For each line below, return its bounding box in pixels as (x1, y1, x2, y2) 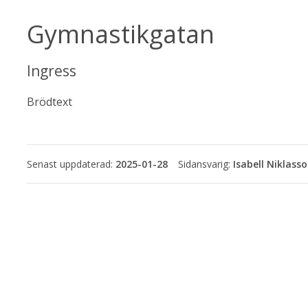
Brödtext (27, 94, 72, 110)
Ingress (27, 61, 76, 81)
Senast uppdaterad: (27, 157, 115, 171)
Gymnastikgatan (27, 16, 214, 51)
